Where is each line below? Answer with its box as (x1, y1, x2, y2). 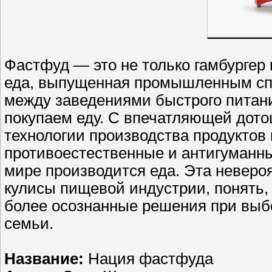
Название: (4, 250, 88, 268)
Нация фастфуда (88, 250, 213, 268)
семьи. (4, 215, 53, 233)
